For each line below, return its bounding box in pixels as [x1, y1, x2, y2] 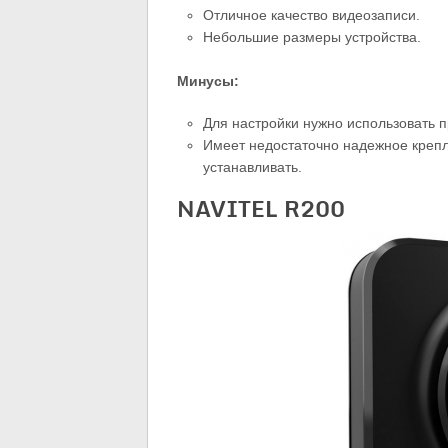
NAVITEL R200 [176, 191, 345, 227]
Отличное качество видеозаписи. [203, 7, 421, 24]
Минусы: [176, 73, 239, 90]
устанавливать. [203, 159, 303, 176]
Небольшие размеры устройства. [203, 29, 422, 46]
